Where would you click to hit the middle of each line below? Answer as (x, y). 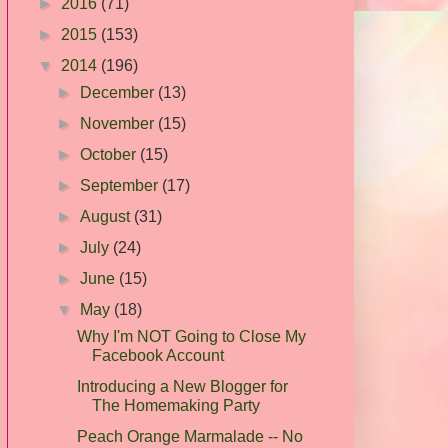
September (121, 185)
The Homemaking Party (175, 405)
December (119, 92)
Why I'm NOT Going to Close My (191, 336)
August (107, 216)
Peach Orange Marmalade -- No (189, 436)
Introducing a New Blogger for (182, 386)
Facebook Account (157, 355)
